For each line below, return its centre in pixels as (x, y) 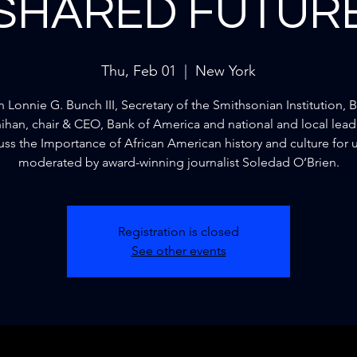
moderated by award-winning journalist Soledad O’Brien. (178, 162)
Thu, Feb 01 (139, 71)
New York (226, 71)
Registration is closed (178, 231)
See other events (178, 251)
